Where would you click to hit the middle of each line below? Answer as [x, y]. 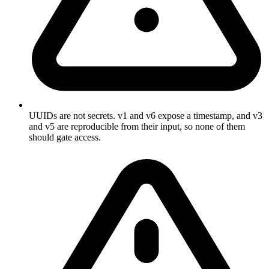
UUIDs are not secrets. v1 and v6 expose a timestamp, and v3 [146, 115]
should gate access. [65, 137]
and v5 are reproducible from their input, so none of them [137, 126]
